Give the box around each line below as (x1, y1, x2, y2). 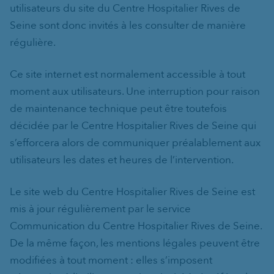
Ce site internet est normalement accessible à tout (10, 67, 245, 81)
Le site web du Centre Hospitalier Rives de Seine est (10, 185, 255, 199)
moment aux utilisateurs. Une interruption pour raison (10, 84, 260, 98)
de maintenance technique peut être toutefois (10, 102, 227, 116)
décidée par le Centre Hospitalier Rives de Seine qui (10, 119, 256, 133)
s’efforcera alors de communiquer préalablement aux (10, 136, 261, 150)
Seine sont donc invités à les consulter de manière (10, 18, 246, 32)
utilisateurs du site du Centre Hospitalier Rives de (10, 1, 240, 15)
